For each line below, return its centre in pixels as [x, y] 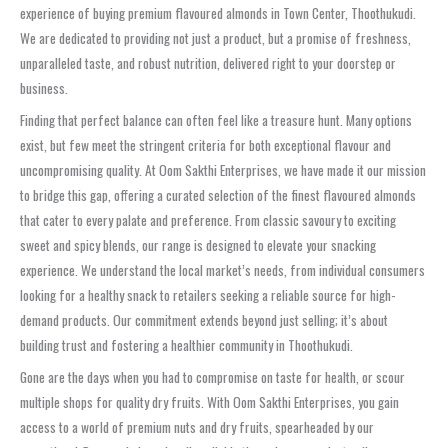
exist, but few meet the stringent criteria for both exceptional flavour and [205, 144]
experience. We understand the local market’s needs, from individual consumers [222, 269]
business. [44, 87]
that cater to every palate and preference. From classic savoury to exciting [208, 219]
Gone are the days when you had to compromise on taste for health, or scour [212, 376]
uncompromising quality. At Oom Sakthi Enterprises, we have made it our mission [223, 169]
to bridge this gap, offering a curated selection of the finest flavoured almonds [218, 194]
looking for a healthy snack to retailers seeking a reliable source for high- [208, 294]
